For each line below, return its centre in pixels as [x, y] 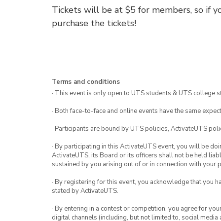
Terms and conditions [86, 82]
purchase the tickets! [94, 23]
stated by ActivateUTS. [85, 191]
